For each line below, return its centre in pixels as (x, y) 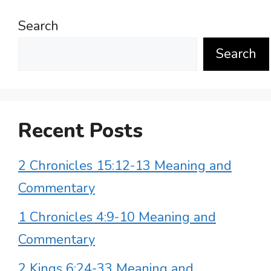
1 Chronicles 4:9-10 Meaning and (117, 217)
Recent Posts (80, 131)
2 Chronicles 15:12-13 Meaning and (125, 166)
